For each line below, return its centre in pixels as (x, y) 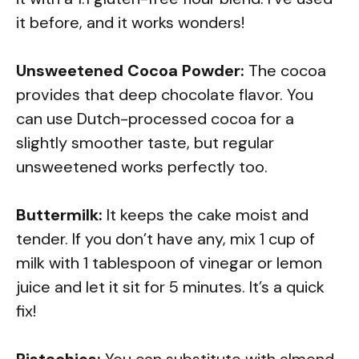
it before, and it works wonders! (130, 22)
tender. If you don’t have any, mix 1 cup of (165, 238)
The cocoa (285, 70)
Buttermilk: (59, 214)
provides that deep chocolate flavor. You (165, 94)
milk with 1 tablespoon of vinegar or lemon (169, 262)
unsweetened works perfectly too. (142, 166)
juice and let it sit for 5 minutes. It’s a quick (170, 286)
